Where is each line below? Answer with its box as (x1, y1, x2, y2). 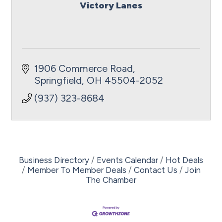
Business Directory (19, 155, 89, 165)
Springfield (34, 74, 82, 86)
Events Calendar (97, 155, 158, 165)
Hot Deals (166, 155, 203, 165)
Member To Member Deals (27, 165, 126, 175)
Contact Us (133, 165, 177, 175)
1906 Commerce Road (34, 62, 133, 74)
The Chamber (86, 175, 136, 185)
